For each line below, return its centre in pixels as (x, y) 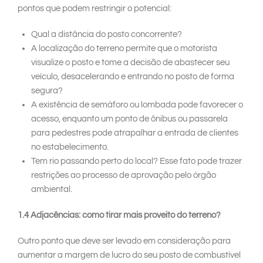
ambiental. (51, 190)
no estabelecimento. (70, 147)
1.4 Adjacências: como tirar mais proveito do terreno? (119, 215)
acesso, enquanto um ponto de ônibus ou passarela (129, 119)
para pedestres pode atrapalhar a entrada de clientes (134, 133)
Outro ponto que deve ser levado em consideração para (124, 241)
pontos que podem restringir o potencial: (95, 9)
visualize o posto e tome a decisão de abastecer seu (130, 63)
